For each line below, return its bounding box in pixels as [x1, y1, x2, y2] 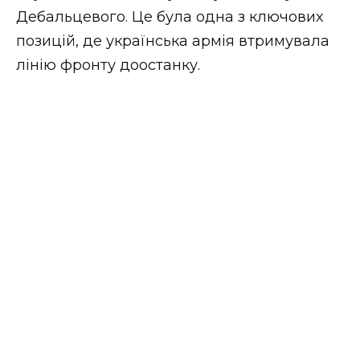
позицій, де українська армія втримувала [16, 31, 329, 50]
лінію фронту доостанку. [16, 55, 200, 74]
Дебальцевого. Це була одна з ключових [16, 7, 323, 26]
